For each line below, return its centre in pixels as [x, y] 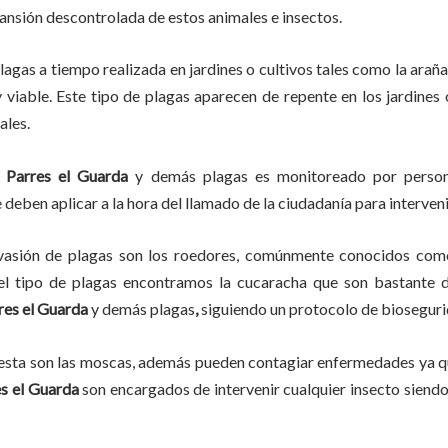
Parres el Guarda [67, 175]
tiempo [75, 69]
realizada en [142, 69]
